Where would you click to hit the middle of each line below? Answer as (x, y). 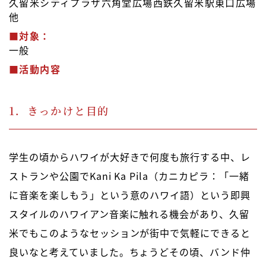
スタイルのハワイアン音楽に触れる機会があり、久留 (129, 214)
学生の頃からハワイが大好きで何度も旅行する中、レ (130, 157)
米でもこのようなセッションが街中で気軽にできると (130, 233)
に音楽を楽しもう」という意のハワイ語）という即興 (130, 195)
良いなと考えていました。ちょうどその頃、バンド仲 (130, 252)
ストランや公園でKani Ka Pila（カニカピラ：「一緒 (129, 176)
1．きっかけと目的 (59, 111)
